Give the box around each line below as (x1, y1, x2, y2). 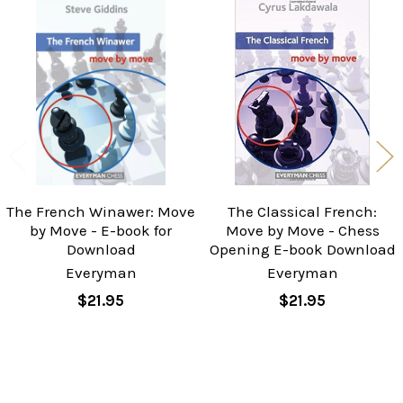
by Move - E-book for (30, 220, 172, 239)
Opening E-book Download (209, 239, 396, 258)
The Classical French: (228, 201, 377, 220)
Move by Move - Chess (225, 220, 380, 239)
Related (17, 24, 80, 44)
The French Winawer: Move (6, 201, 195, 220)
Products (17, 45, 93, 65)
